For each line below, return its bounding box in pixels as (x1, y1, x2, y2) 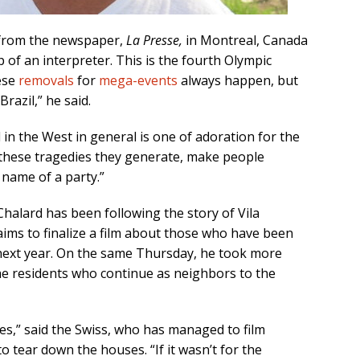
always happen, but (178, 72, 298, 90)
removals (18, 72, 74, 90)
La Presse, (126, 31, 186, 50)
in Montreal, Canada (186, 31, 308, 50)
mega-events (99, 72, 178, 90)
